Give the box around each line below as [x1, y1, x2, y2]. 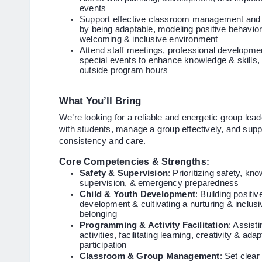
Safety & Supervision [80, 168, 168, 178]
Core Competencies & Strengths [59, 156, 206, 167]
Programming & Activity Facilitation [80, 220, 229, 230]
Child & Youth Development [80, 189, 195, 199]
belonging [80, 209, 117, 219]
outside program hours [80, 65, 168, 75]
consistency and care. [59, 136, 146, 146]
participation [80, 240, 127, 250]
